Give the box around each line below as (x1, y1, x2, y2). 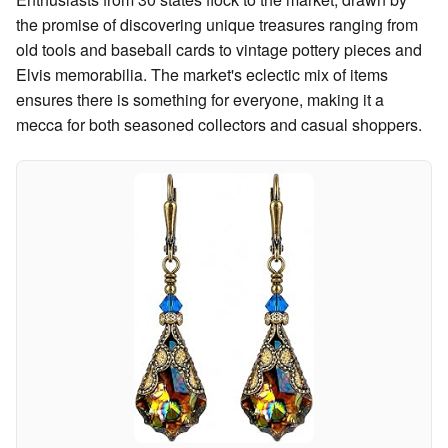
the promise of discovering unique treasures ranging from (16, 13, 418, 37)
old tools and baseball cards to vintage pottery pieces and (16, 38, 422, 62)
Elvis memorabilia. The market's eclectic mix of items (16, 63, 388, 87)
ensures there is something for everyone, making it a (16, 88, 384, 112)
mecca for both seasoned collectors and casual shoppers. (16, 113, 422, 137)
